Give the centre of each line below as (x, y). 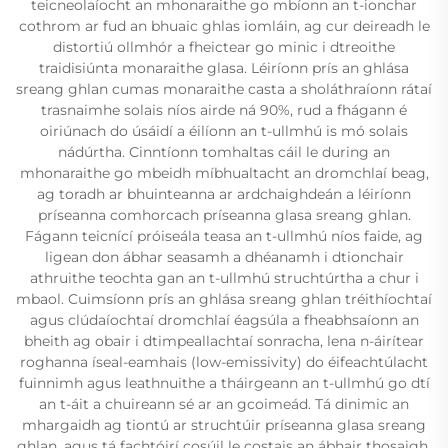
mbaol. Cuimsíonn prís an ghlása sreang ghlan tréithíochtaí (224, 298)
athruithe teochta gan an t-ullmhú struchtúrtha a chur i (224, 277)
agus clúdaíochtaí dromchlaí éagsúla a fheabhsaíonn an (224, 319)
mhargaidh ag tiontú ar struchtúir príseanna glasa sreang (224, 424)
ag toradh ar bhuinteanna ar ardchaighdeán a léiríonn (224, 193)
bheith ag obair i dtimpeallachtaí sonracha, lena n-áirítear (224, 340)
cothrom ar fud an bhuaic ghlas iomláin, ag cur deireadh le (224, 25)
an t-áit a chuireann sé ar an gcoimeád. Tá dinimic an (224, 403)
